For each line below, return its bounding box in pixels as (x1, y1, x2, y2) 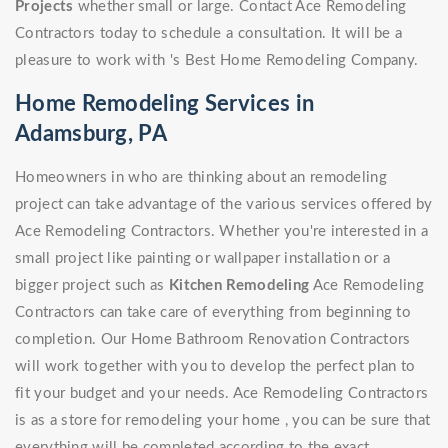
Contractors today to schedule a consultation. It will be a (15, 26, 403, 42)
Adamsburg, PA (15, 123, 167, 146)
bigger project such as (15, 278, 169, 294)
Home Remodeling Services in (15, 93, 315, 116)
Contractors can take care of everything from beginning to (15, 305, 412, 321)
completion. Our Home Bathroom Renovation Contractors (15, 332, 411, 348)
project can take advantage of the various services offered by (15, 197, 433, 213)
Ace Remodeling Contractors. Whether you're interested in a (15, 224, 429, 240)
